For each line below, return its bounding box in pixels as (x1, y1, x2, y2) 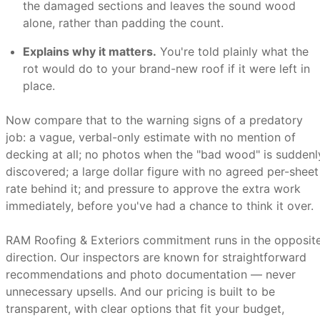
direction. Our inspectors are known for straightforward (6, 250, 306, 264)
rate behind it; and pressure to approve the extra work (6, 181, 301, 196)
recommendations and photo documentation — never (6, 267, 296, 281)
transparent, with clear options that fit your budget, (6, 301, 284, 316)
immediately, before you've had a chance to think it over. (6, 199, 314, 213)
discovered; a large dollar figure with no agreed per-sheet (6, 164, 319, 179)
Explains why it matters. (23, 44, 156, 59)
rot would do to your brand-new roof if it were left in (23, 61, 310, 76)
